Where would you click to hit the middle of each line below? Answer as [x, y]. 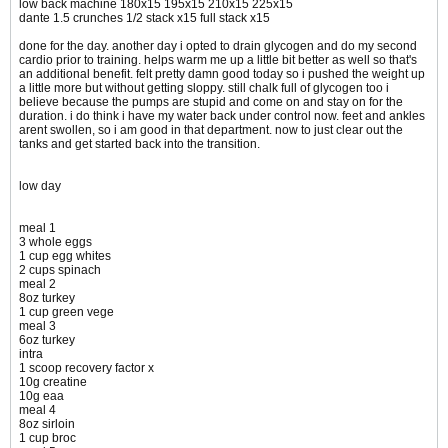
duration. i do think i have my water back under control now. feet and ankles [222, 116]
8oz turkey [47, 298]
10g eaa [41, 396]
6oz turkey [47, 340]
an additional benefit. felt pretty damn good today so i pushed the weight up [222, 74]
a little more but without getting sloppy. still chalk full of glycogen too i [204, 88]
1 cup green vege [66, 312]
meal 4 [37, 410]
